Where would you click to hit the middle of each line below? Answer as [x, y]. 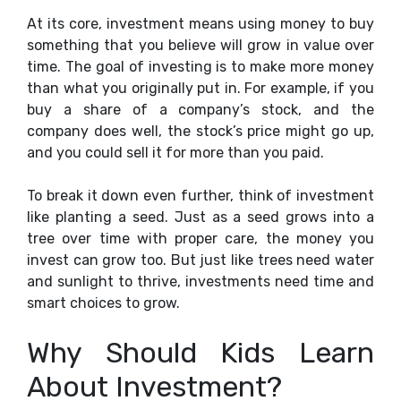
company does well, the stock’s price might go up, [200, 131]
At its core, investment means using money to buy [200, 24]
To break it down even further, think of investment [200, 196]
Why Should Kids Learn [200, 353]
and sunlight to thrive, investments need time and [200, 282]
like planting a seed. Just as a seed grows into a [200, 217]
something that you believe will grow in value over [200, 45]
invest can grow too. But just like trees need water [200, 260]
